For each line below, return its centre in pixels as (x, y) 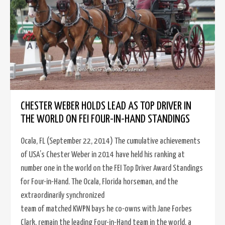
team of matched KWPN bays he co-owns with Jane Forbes (106, 209)
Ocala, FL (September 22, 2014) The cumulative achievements (110, 141)
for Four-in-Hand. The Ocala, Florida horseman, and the (99, 182)
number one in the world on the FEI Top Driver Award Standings (112, 168)
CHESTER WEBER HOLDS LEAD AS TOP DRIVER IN (106, 106)
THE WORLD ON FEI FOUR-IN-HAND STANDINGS (105, 119)
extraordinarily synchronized (63, 196)
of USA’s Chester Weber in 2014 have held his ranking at (103, 155)
